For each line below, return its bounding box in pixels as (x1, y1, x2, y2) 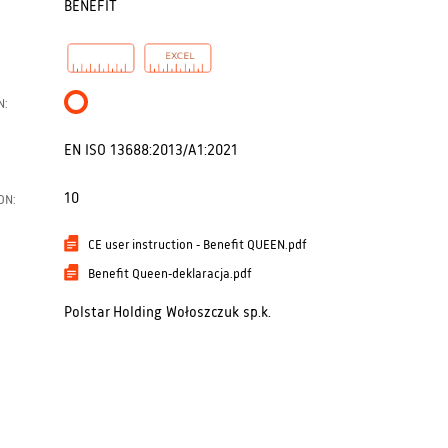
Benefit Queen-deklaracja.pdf (87, 267, 252, 282)
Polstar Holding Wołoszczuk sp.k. (63, 305, 271, 322)
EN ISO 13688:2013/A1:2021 (63, 143, 238, 160)
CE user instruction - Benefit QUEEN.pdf (87, 238, 307, 253)
